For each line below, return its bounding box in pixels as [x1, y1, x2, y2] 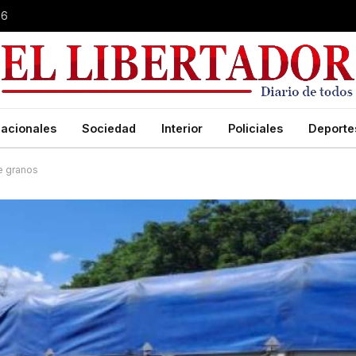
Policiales [228, 121, 283, 135]
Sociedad [82, 121, 136, 135]
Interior [161, 121, 203, 135]
